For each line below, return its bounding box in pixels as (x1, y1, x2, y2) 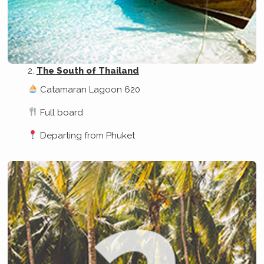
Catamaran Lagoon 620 (37, 84, 143, 95)
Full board (37, 107, 88, 118)
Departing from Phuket (37, 130, 137, 141)
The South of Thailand (36, 65, 139, 77)
